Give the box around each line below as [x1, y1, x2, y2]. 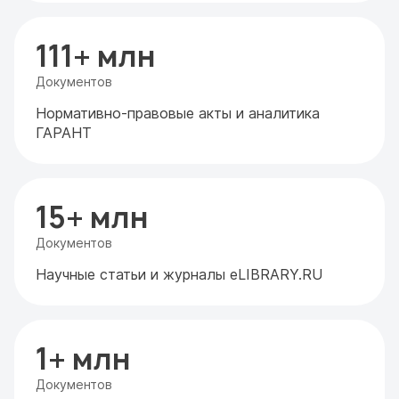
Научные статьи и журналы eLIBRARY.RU [36, 265, 322, 283]
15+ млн [36, 198, 149, 237]
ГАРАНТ [36, 124, 92, 142]
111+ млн [36, 37, 156, 76]
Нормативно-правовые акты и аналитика [36, 104, 320, 122]
